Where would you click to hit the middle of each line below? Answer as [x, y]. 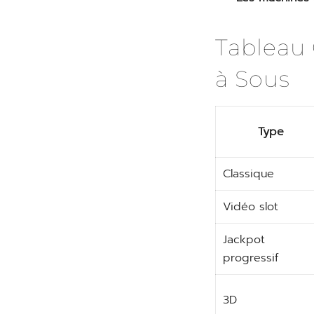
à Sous [253, 79]
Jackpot [244, 240]
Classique [248, 174]
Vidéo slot [251, 207]
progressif [251, 258]
